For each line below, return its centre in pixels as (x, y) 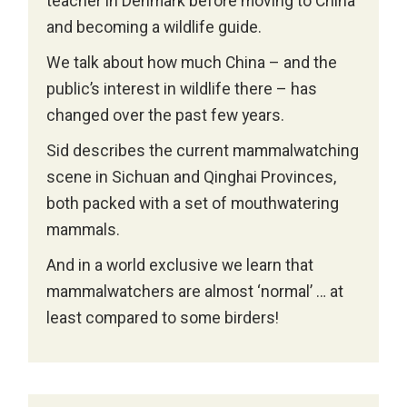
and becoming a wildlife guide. (154, 28)
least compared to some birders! (163, 319)
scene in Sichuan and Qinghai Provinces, (192, 178)
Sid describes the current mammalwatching (203, 152)
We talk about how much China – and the (192, 64)
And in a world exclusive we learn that (180, 266)
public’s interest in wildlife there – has (182, 90)
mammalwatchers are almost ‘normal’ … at (195, 293)
